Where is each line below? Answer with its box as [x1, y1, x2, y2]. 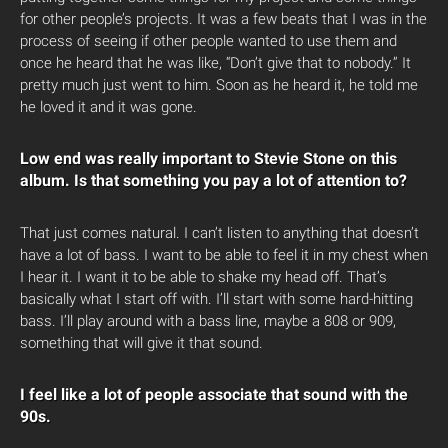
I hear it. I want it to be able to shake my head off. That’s [20, 268, 387, 286]
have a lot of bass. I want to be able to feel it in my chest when [20, 246, 428, 264]
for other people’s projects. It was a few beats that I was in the [20, 10, 427, 28]
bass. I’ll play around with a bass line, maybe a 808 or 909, [20, 312, 396, 330]
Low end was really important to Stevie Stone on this [20, 149, 397, 168]
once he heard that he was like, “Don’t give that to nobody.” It [20, 54, 411, 72]
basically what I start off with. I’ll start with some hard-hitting [20, 290, 413, 308]
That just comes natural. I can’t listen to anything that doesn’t [20, 224, 419, 242]
